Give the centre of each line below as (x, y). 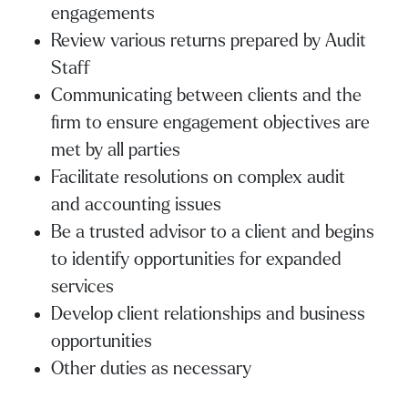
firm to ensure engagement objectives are (210, 122)
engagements (103, 13)
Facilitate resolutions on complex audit (198, 177)
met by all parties (116, 150)
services (82, 286)
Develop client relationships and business (208, 314)
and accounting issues (136, 204)
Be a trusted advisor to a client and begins (213, 232)
